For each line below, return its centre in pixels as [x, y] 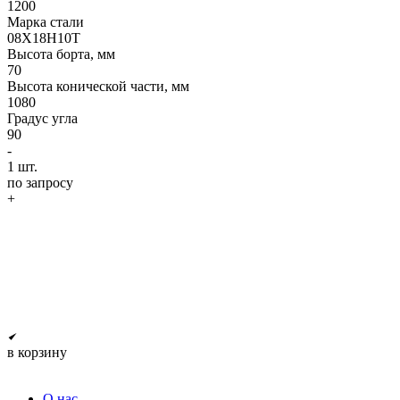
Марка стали [46, 21]
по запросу [40, 182]
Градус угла [42, 118]
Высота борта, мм [61, 54]
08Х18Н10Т [44, 37]
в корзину [37, 352]
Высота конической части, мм [98, 86]
